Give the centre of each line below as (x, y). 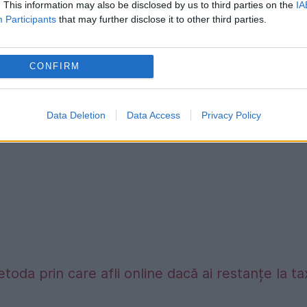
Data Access (153, 115)
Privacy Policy (231, 115)
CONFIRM (54, 66)
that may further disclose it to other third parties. (161, 19)
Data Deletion (76, 115)
